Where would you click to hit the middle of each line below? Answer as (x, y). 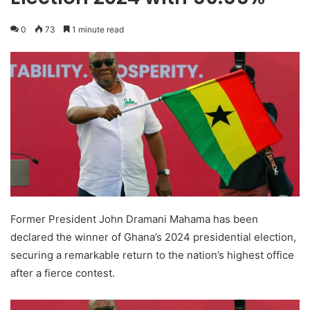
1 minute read (97, 30)
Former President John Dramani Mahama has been (134, 219)
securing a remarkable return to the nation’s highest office (152, 255)
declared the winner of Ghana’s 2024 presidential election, (153, 237)
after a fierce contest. (63, 273)
